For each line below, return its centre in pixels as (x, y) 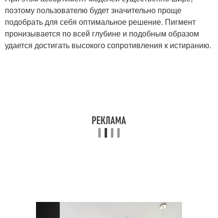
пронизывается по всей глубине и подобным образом (102, 34)
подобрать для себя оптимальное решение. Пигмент (100, 22)
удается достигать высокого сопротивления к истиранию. (108, 45)
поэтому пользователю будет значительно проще (93, 10)
